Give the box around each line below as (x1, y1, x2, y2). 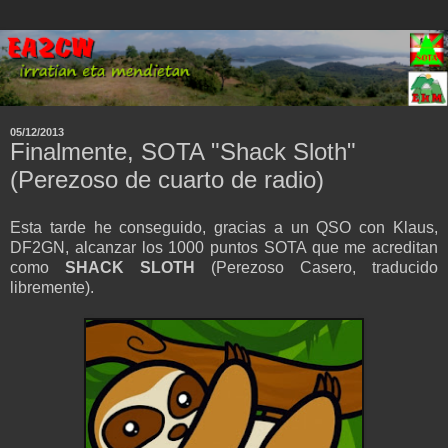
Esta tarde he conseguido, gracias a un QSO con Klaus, (10, 218, 438, 236)
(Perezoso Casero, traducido (211, 258, 438, 276)
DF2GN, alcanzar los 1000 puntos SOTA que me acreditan (10, 238, 438, 256)
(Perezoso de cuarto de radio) (10, 166, 324, 194)
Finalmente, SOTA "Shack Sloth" (10, 138, 356, 166)
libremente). (10, 278, 94, 296)
